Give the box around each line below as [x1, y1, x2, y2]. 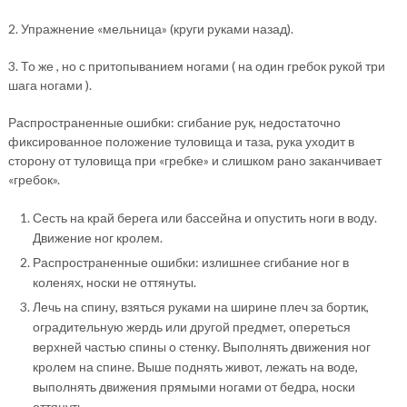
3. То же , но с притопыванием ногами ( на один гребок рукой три [7, 58, 385, 74]
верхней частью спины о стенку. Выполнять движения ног [32, 339, 371, 354]
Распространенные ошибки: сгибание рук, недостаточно [7, 114, 341, 130]
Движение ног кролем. [32, 230, 163, 245]
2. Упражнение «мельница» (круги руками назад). [7, 21, 293, 36]
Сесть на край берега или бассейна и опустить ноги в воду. [32, 210, 377, 225]
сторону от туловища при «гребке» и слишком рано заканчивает [7, 153, 382, 168]
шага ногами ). [7, 77, 92, 93]
